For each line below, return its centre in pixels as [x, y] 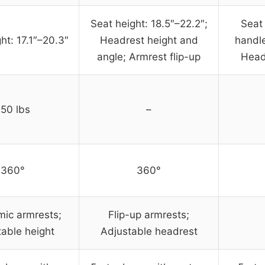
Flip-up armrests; [149, 215]
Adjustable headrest [149, 232]
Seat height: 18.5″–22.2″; [149, 24]
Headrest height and [149, 41]
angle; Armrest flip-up [149, 57]
